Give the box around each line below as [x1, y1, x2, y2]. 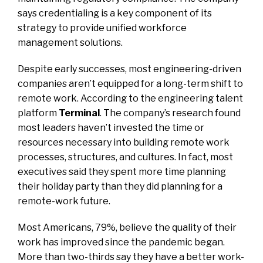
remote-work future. [18, 195, 110, 207]
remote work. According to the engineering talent [18, 92, 243, 104]
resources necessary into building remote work [18, 136, 230, 148]
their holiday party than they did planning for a [18, 180, 222, 192]
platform [18, 107, 59, 119]
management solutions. [18, 36, 126, 48]
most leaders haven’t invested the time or [18, 122, 204, 133]
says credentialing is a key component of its [18, 7, 212, 19]
